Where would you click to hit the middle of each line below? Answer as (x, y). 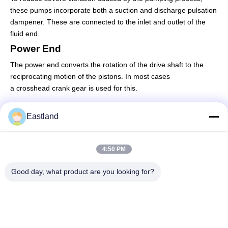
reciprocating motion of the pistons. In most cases (90, 76)
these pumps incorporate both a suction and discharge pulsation (113, 10)
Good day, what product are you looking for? (83, 172)
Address (41, 172)
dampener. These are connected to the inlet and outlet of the (108, 22)
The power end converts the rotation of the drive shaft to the (107, 64)
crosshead (33, 88)
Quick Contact (43, 147)
